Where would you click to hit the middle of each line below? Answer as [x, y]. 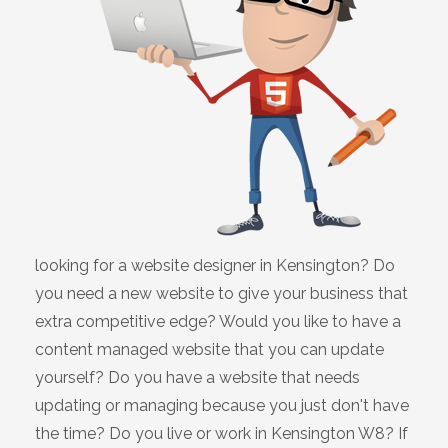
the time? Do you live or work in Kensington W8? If [221, 433]
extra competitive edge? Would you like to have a [218, 321]
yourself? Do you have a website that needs [197, 377]
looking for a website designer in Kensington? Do [215, 265]
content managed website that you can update [209, 349]
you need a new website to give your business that [221, 293]
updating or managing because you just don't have [222, 405]
